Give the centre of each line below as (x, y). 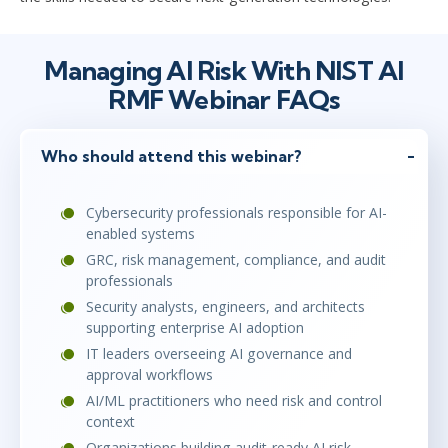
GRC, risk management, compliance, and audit (236, 260)
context (110, 422)
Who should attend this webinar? (171, 155)
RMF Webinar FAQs (224, 100)
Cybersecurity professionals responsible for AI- (236, 213)
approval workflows (149, 375)
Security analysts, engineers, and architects (225, 307)
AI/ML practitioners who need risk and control (234, 401)
